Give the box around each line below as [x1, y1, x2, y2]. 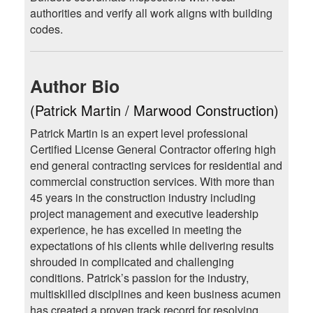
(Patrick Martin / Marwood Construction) [29, 100, 279, 121]
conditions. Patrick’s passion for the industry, [29, 270, 249, 286]
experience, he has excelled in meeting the [29, 221, 242, 238]
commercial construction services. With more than [29, 173, 275, 190]
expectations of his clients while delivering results [29, 238, 274, 254]
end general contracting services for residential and [29, 157, 282, 174]
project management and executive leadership [29, 205, 259, 222]
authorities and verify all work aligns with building [29, 5, 272, 22]
